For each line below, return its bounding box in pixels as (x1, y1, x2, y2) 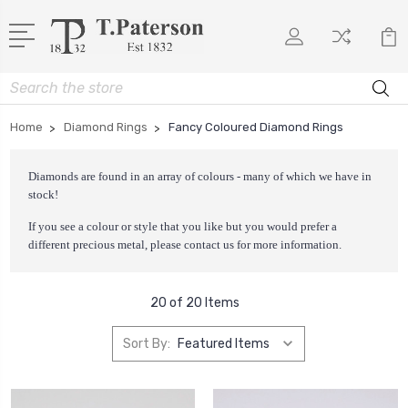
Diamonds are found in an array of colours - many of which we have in (28, 169, 372, 184)
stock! (28, 188, 58, 202)
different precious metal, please (28, 238, 184, 252)
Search (10, 75, 52, 91)
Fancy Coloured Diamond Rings (168, 120, 343, 135)
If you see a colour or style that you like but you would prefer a (28, 219, 337, 234)
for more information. (234, 238, 342, 252)
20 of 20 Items (149, 295, 240, 311)
